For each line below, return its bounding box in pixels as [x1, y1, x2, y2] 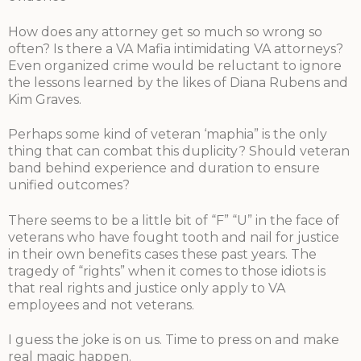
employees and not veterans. [8, 297, 194, 313]
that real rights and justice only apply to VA [8, 280, 285, 296]
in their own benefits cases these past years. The [8, 246, 317, 262]
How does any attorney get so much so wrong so [8, 23, 322, 39]
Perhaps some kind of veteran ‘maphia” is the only [8, 127, 327, 143]
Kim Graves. [8, 91, 81, 107]
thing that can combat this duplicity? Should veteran [8, 143, 350, 160]
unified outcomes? [8, 177, 130, 193]
